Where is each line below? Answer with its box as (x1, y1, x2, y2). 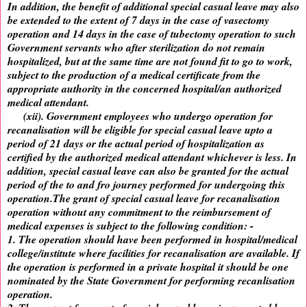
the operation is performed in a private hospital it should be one (8, 259, 288, 275)
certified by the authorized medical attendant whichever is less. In (8, 149, 297, 165)
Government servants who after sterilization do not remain (8, 40, 265, 56)
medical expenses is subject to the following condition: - (8, 218, 254, 234)
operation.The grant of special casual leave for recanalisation (8, 191, 280, 206)
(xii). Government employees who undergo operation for (8, 108, 273, 124)
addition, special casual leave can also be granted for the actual (8, 163, 288, 179)
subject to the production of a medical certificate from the (8, 67, 260, 83)
